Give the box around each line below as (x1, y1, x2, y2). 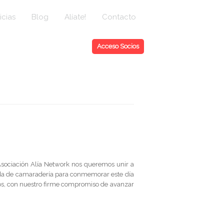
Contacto (102, 12, 136, 21)
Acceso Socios (97, 42, 139, 50)
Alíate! (64, 12, 86, 21)
